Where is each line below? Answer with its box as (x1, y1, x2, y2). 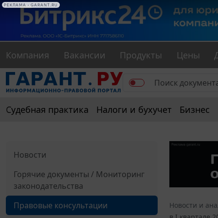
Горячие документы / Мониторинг (14, 169, 145, 180)
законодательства (14, 181, 83, 192)
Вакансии (63, 49, 106, 61)
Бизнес (180, 104, 210, 116)
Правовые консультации (14, 200, 108, 211)
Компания (6, 49, 49, 61)
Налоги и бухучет (96, 104, 172, 116)
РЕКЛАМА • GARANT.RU (4, 2, 58, 7)
